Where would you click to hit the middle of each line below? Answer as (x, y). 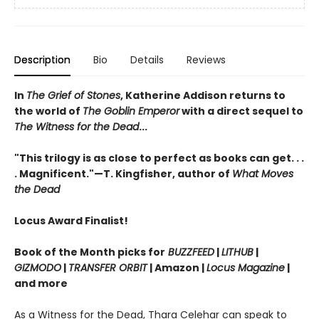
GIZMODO (38, 268)
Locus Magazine (246, 268)
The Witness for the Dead (77, 127)
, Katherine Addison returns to (203, 96)
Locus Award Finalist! (71, 221)
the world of (48, 111)
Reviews (206, 60)
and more (41, 284)
